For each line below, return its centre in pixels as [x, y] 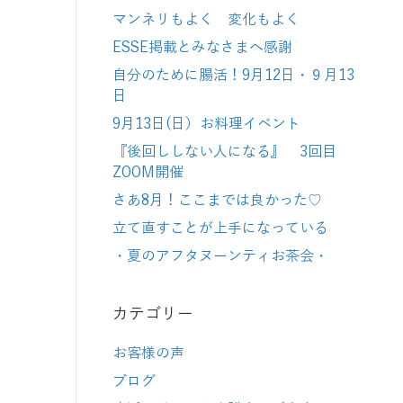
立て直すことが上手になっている [220, 228]
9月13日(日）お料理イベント [206, 124]
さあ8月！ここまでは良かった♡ [217, 201]
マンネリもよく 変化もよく [206, 20]
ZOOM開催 [148, 173]
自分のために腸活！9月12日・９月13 [233, 76]
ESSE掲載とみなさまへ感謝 [202, 48]
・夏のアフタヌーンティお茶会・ [220, 256]
